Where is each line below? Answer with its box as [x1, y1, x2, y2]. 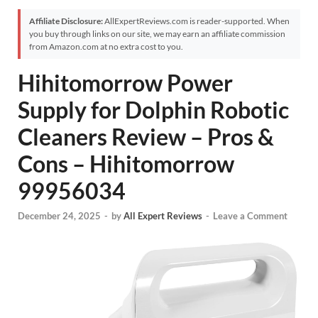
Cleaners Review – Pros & [18, 123, 274, 150]
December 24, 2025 [18, 210, 101, 222]
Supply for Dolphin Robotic [18, 96, 289, 124]
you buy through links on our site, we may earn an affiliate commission [29, 28, 285, 39]
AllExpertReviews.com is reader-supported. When [103, 16, 290, 26]
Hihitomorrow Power [18, 69, 233, 97]
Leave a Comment [213, 210, 287, 222]
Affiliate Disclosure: [29, 16, 103, 26]
